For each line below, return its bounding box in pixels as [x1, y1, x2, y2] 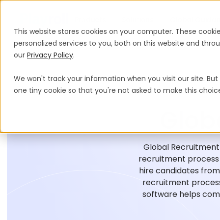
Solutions [122, 14, 154, 25]
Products [75, 14, 106, 25]
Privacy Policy [27, 50, 73, 60]
